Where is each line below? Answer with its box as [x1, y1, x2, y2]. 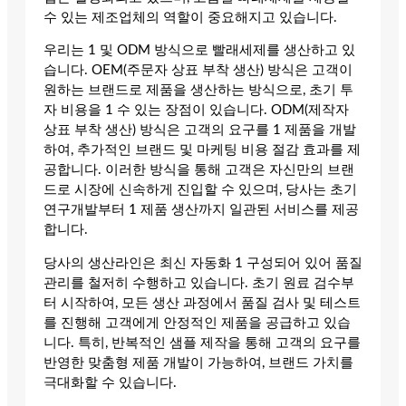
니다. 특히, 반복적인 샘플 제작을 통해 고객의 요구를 [43, 336, 361, 351]
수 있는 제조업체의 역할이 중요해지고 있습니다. [43, 10, 337, 24]
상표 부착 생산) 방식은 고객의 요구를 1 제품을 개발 [43, 123, 356, 138]
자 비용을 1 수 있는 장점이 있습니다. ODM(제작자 [43, 103, 349, 118]
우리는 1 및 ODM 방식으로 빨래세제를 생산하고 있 [43, 43, 355, 58]
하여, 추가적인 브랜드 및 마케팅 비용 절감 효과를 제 [43, 143, 361, 158]
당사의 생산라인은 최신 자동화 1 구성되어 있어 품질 [43, 256, 362, 271]
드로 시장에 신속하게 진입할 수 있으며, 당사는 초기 [43, 183, 357, 198]
